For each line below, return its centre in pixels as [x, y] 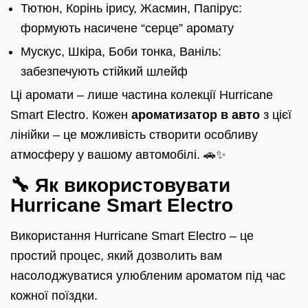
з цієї [276, 114]
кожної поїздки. [54, 295]
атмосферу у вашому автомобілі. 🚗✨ [118, 154]
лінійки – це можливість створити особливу [134, 134]
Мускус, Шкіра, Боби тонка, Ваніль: [121, 51]
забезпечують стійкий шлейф [104, 71]
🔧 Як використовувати [120, 185]
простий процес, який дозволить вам [116, 255]
